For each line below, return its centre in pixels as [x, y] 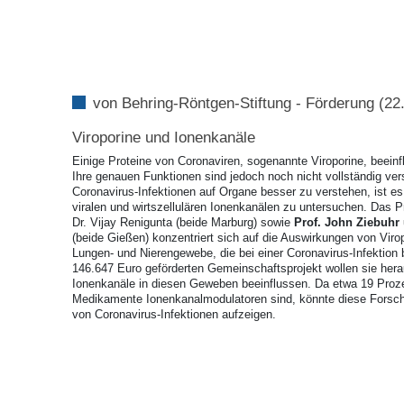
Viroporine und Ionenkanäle [164, 138]
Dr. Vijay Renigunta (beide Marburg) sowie [183, 223]
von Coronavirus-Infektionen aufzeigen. [174, 315]
